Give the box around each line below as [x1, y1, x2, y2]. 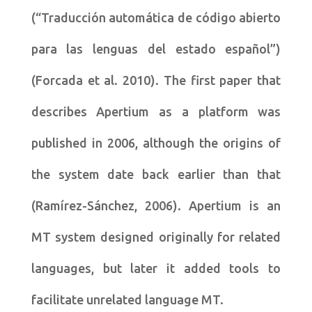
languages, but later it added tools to [31, 261, 281, 276]
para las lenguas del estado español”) [31, 42, 281, 56]
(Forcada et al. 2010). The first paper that [31, 73, 281, 88]
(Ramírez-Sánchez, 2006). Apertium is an [31, 198, 281, 213]
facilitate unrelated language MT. [31, 292, 224, 307]
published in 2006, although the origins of [31, 136, 281, 150]
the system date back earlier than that [31, 167, 281, 182]
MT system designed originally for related [31, 230, 281, 244]
